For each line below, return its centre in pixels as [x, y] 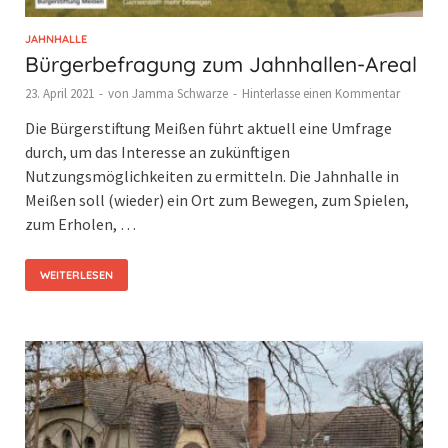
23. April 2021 [59, 93]
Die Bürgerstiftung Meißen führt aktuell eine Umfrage [208, 127]
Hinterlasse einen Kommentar [321, 93]
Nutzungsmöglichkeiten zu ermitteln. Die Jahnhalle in [212, 175]
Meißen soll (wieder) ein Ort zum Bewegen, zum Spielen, [217, 199]
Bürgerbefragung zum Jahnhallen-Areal [221, 63]
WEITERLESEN [76, 274]
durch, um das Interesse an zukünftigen [157, 151]
